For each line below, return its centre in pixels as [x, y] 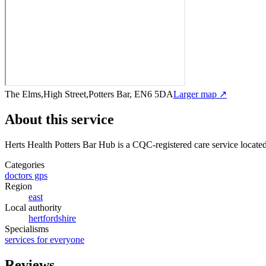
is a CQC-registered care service [177, 144]
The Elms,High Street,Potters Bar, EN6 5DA [89, 94]
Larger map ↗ [200, 94]
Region [18, 186]
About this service [59, 119]
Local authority [33, 207]
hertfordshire [52, 218]
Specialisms [27, 229]
